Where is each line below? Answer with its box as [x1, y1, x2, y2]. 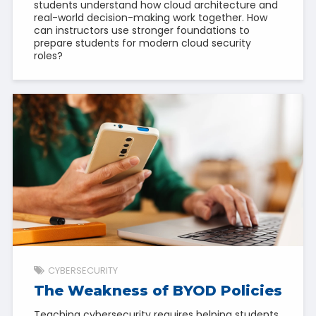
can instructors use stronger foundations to [33, 23, 250, 37]
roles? [33, 48, 63, 63]
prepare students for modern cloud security [33, 35, 251, 50]
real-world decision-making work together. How [33, 10, 267, 25]
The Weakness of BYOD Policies [33, 281, 282, 299]
